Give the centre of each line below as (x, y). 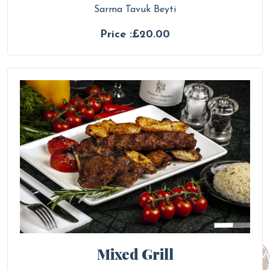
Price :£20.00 (135, 35)
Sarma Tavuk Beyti (135, 10)
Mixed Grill (135, 254)
